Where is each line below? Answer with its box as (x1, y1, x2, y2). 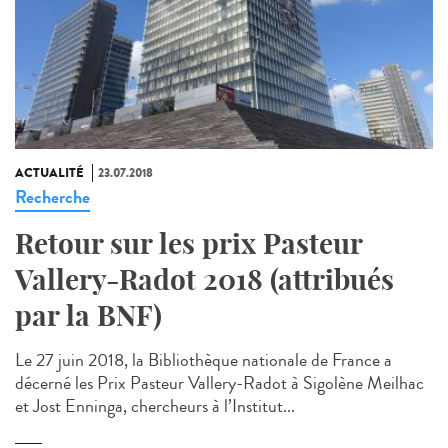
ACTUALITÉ (15, 164, 84, 183)
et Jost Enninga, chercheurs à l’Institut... (15, 393, 295, 420)
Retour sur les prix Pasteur (15, 226, 362, 262)
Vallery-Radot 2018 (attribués (15, 262, 394, 298)
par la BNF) (15, 298, 162, 334)
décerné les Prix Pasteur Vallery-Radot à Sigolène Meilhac (15, 370, 424, 397)
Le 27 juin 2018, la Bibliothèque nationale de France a (15, 347, 392, 374)
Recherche (15, 184, 90, 211)
